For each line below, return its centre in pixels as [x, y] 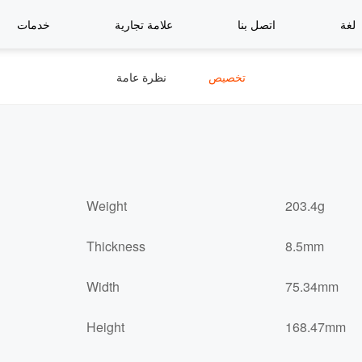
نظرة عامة [141, 77]
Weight [107, 206]
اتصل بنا [257, 24]
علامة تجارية [144, 24]
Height [105, 327]
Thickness [116, 246]
